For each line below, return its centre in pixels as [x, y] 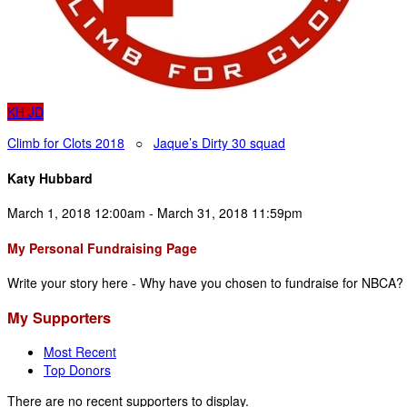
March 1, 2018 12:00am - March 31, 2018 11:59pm [155, 213]
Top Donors [77, 370]
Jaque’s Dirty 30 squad [219, 143]
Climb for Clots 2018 [66, 143]
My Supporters [59, 317]
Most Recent [80, 352]
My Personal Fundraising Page [102, 248]
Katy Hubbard [50, 178]
